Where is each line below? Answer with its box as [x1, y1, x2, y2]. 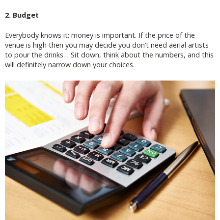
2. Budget [5, 10, 39, 20]
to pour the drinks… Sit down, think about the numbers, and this [5, 50, 214, 60]
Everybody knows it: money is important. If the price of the [5, 30, 195, 40]
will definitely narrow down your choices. [5, 60, 135, 70]
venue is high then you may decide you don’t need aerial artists [5, 40, 209, 50]
